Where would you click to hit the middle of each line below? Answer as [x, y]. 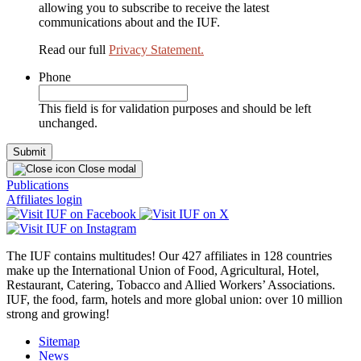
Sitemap [59, 342]
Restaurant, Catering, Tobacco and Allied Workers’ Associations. [171, 285]
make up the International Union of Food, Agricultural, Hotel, [163, 271]
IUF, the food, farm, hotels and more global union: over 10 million [174, 300]
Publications [37, 185]
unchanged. [68, 123]
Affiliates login [44, 200]
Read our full [74, 50]
